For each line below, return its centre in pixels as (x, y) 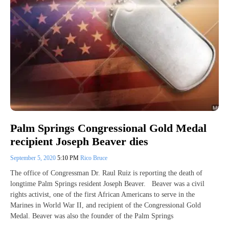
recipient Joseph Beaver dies (79, 142)
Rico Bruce (94, 158)
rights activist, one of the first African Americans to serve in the (102, 195)
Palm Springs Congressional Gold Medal (108, 128)
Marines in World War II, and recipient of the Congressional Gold (106, 205)
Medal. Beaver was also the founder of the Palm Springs (92, 216)
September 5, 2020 (34, 158)
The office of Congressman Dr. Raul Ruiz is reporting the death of (106, 173)
